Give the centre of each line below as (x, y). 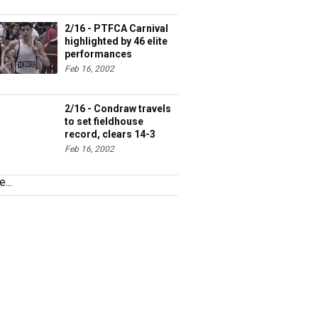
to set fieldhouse (104, 121)
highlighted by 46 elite (116, 41)
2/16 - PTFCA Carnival (116, 28)
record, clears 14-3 (110, 134)
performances (98, 54)
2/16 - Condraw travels (118, 109)
